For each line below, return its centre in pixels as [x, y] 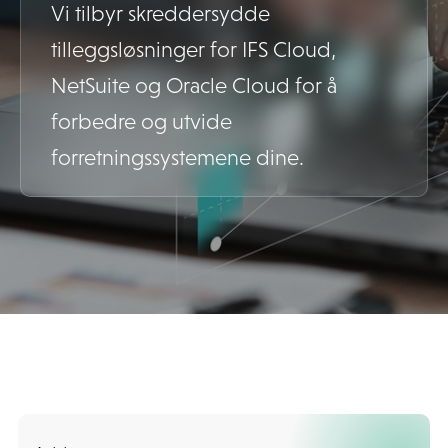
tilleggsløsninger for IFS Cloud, [193, 49]
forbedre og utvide [141, 121]
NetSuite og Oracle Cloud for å [194, 85]
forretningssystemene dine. [177, 157]
